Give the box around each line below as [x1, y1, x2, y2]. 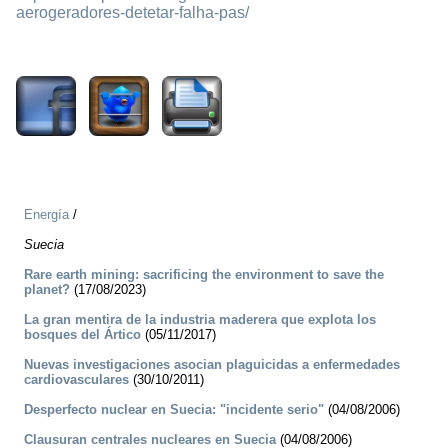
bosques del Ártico [24, 327, 141, 343]
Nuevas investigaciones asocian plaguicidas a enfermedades [24, 357, 400, 373]
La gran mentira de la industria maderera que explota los [24, 312, 376, 328]
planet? [24, 282, 70, 298]
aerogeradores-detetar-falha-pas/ [16, 4, 249, 22]
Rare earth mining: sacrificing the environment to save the [24, 267, 384, 283]
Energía [24, 207, 69, 223]
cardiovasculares [24, 372, 129, 388]
